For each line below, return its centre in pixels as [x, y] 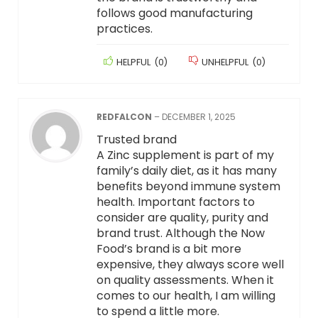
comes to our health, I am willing [186, 296]
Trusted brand [136, 140]
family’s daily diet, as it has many [186, 171]
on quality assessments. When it [185, 280]
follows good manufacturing [174, 13]
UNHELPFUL [225, 62]
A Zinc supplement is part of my [185, 155]
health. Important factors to [175, 202]
